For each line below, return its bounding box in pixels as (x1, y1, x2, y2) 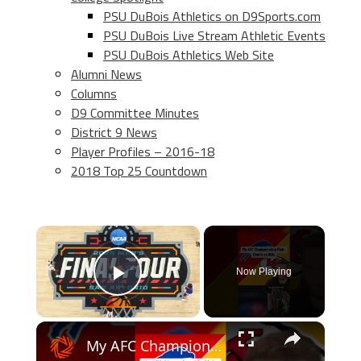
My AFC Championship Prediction (210, 336, 222, 355)
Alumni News (71, 64, 142, 84)
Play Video (118, 281, 234, 309)
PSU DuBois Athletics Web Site (103, 45, 274, 64)
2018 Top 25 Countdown (71, 161, 207, 180)
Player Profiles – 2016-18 (71, 142, 214, 161)
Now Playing (236, 266, 293, 277)
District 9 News (71, 122, 157, 142)
